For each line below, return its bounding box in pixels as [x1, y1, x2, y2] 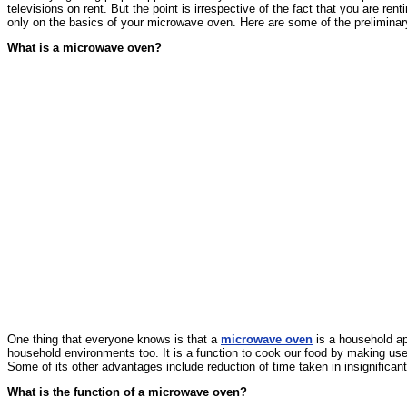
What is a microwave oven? [7, 40, 162, 55]
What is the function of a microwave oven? [7, 384, 247, 399]
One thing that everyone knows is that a [7, 332, 221, 346]
